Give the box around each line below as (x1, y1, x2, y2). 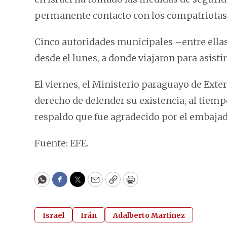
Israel (43, 211, 64, 220)
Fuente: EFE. (34, 137, 89, 149)
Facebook (59, 178, 102, 190)
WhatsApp (41, 178, 89, 190)
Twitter (77, 178, 111, 190)
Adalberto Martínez (113, 211, 185, 220)
